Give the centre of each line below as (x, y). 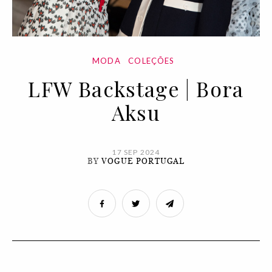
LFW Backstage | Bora (136, 89)
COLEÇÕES (151, 61)
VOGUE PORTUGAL (143, 161)
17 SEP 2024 (136, 152)
